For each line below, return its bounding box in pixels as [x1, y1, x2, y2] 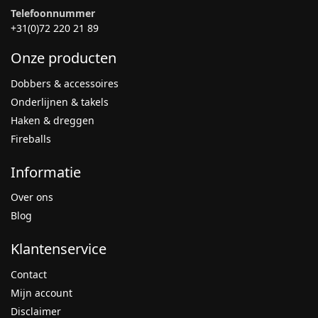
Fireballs [11, 131, 51, 146]
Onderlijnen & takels [11, 94, 109, 109]
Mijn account [11, 285, 72, 300]
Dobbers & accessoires [11, 76, 119, 90]
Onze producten [11, 48, 116, 68]
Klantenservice [11, 239, 106, 259]
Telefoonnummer [11, 6, 95, 21]
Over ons [11, 190, 53, 204]
